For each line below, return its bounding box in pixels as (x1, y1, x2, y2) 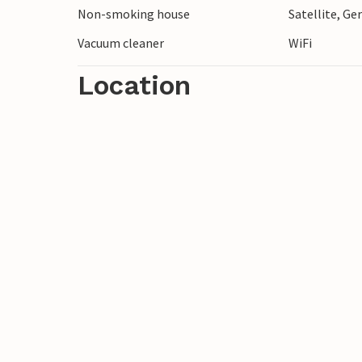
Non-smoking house (78, 6, 190, 22)
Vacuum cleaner (78, 35, 164, 51)
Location (78, 69, 191, 101)
